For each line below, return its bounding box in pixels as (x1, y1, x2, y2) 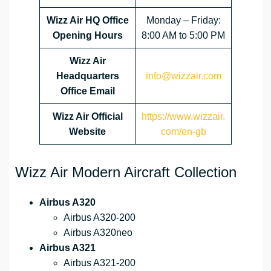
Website (69, 126, 106, 137)
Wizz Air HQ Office (46, 15, 129, 26)
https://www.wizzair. (142, 111, 225, 122)
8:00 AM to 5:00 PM (142, 30, 225, 41)
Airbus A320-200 (64, 212, 135, 223)
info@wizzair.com (145, 71, 221, 82)
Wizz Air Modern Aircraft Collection (15, 164, 237, 181)
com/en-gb (160, 126, 206, 137)
